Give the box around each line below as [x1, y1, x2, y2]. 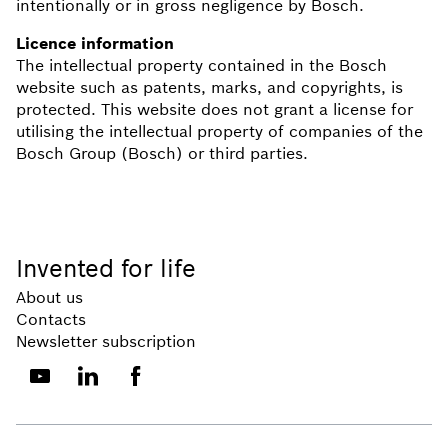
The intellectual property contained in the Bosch [16, 55, 387, 75]
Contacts [16, 309, 86, 329]
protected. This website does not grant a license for [16, 99, 413, 119]
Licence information [16, 33, 174, 53]
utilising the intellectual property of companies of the [16, 121, 423, 141]
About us [16, 287, 83, 307]
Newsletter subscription [16, 331, 196, 351]
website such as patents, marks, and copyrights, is [16, 77, 403, 97]
